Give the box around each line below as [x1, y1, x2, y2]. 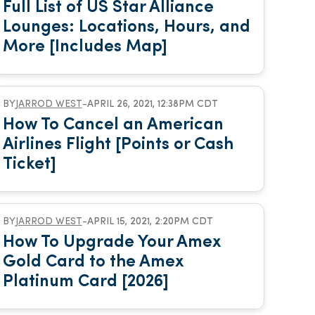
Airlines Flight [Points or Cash [2, 136, 233, 153]
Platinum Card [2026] [2, 274, 169, 290]
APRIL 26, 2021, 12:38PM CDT [86, 99, 218, 110]
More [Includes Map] [2, 39, 167, 56]
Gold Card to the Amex [2, 254, 184, 271]
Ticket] [2, 156, 56, 173]
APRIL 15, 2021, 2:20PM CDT [86, 217, 213, 227]
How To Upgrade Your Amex [2, 234, 221, 251]
